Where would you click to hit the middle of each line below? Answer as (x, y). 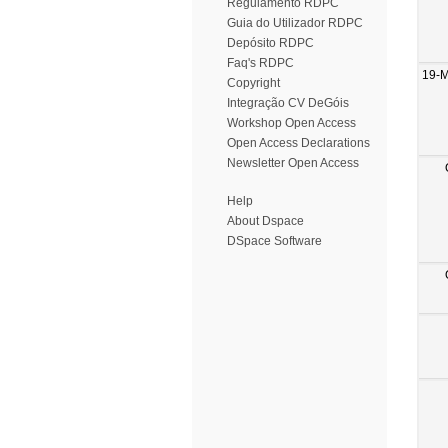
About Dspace (265, 221)
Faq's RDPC (260, 63)
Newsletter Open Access (293, 163)
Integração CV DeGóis (288, 103)
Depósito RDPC (270, 43)
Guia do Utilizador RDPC (295, 23)
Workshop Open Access (291, 123)
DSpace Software (274, 241)
